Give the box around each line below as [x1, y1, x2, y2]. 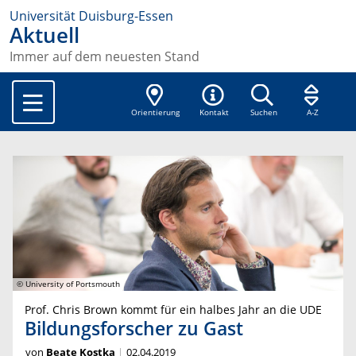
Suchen [250, 107, 277, 118]
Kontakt [199, 107, 230, 118]
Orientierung [131, 107, 180, 118]
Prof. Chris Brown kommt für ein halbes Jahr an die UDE [25, 301, 322, 317]
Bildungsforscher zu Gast [25, 315, 243, 341]
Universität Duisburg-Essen [10, 7, 173, 25]
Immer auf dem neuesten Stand [10, 48, 199, 66]
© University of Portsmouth [16, 278, 120, 289]
